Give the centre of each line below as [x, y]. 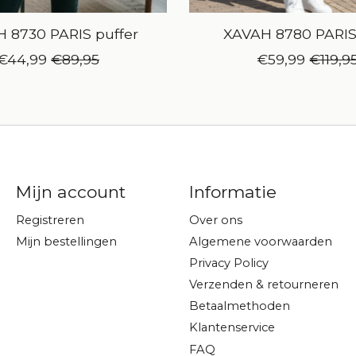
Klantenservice [232, 328]
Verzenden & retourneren [263, 285]
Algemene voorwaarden [260, 241]
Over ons [215, 220]
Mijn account [70, 192]
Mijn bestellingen [66, 241]
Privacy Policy [228, 263]
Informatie [232, 192]
